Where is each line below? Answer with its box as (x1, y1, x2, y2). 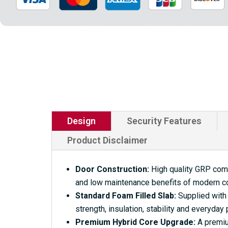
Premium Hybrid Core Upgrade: (75, 217, 195, 227)
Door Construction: (75, 164, 149, 174)
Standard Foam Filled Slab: (75, 190, 176, 201)
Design (67, 115, 96, 126)
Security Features (126, 115, 202, 126)
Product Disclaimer (67, 134, 148, 146)
